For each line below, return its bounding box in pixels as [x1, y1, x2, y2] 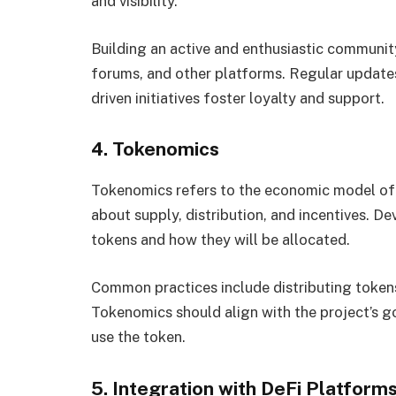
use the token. [91, 327, 186, 346]
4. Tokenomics [91, 138, 219, 161]
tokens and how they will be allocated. [91, 231, 350, 249]
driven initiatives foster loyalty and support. [91, 88, 385, 107]
